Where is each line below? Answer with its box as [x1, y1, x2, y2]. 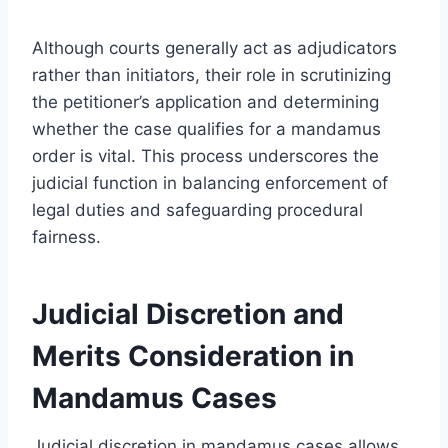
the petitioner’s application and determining [32, 91, 379, 112]
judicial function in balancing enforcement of [32, 172, 388, 193]
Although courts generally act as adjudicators [32, 37, 397, 58]
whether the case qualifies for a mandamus [32, 118, 381, 139]
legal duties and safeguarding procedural [32, 199, 363, 220]
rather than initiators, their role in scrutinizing [32, 64, 391, 85]
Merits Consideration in [32, 338, 354, 373]
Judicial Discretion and [32, 296, 344, 331]
